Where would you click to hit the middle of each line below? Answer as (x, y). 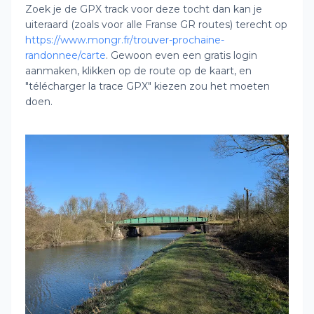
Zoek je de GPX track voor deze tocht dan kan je (144, 9)
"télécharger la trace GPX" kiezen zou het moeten (148, 87)
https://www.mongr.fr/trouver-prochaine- (125, 40)
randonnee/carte (66, 56)
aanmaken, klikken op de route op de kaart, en (138, 71)
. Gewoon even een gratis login (182, 56)
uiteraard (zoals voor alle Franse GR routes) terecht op (156, 25)
